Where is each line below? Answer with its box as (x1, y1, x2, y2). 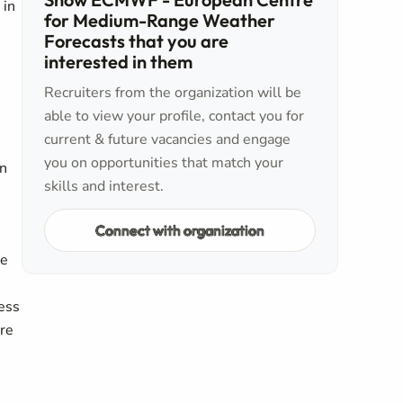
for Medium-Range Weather (44, 9, 275, 31)
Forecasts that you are (44, 30, 228, 52)
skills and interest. (44, 176, 164, 196)
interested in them (44, 50, 193, 73)
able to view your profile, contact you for (44, 106, 304, 126)
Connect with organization (95, 220, 264, 239)
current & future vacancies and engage (44, 130, 291, 149)
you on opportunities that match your (44, 153, 283, 173)
